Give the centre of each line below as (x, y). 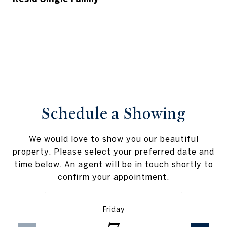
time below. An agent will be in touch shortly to (113, 164)
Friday (113, 210)
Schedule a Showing (113, 114)
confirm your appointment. (113, 177)
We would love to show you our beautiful (113, 139)
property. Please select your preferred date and (113, 152)
